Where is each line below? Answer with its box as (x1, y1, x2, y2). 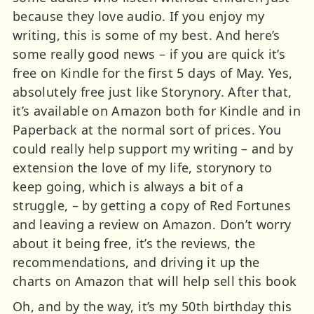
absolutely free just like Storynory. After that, (13, 83, 292, 100)
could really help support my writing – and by (13, 139, 294, 157)
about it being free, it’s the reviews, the (13, 234, 256, 252)
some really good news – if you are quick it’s (13, 45, 286, 62)
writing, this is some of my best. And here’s (13, 26, 280, 43)
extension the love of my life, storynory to (13, 158, 273, 176)
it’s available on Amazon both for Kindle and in (13, 102, 301, 119)
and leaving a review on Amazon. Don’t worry (13, 215, 292, 233)
